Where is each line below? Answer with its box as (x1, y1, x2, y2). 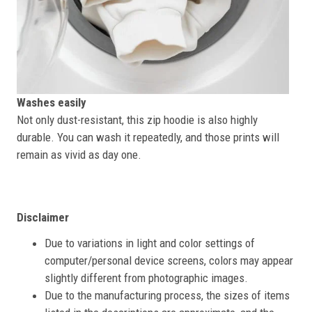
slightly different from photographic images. (45, 271, 248, 286)
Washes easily (17, 95, 86, 110)
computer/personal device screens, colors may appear (45, 253, 293, 268)
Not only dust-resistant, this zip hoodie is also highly (17, 113, 258, 127)
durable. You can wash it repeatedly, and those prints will (17, 130, 279, 145)
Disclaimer (17, 210, 69, 225)
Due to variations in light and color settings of (45, 236, 255, 251)
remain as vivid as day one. (17, 148, 141, 162)
